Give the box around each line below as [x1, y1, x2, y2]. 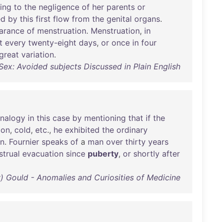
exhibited [65, 125, 100, 135]
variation [21, 50, 54, 59]
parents [107, 2, 135, 12]
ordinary [116, 125, 148, 135]
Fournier [9, 137, 39, 147]
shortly [133, 149, 160, 159]
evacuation [22, 149, 63, 159]
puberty [88, 149, 118, 159]
